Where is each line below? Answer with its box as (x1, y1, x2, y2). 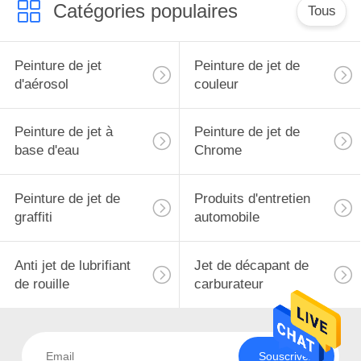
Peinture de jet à (14, 124, 113, 140)
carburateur (193, 276, 263, 293)
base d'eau (14, 143, 79, 159)
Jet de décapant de (193, 258, 309, 274)
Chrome (193, 143, 242, 159)
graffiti (14, 210, 52, 226)
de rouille (14, 276, 69, 293)
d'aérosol (14, 76, 68, 92)
